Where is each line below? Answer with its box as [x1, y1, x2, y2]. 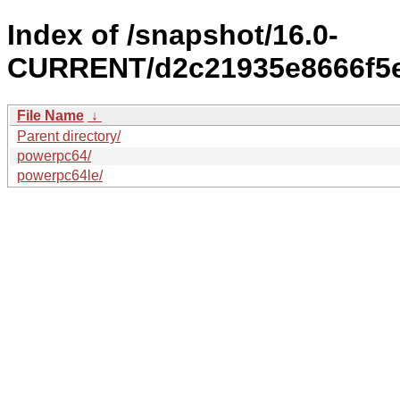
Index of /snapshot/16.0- [7, 19, 338, 52]
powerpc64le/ [17, 167, 103, 183]
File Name [17, 107, 84, 123]
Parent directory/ [17, 128, 121, 144]
